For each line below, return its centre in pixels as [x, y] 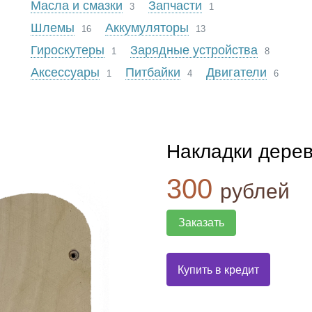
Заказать [201, 223]
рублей [255, 191]
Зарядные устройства [194, 50]
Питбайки [153, 72]
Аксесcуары [65, 72]
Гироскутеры [67, 50]
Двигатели [236, 72]
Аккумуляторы [147, 28]
